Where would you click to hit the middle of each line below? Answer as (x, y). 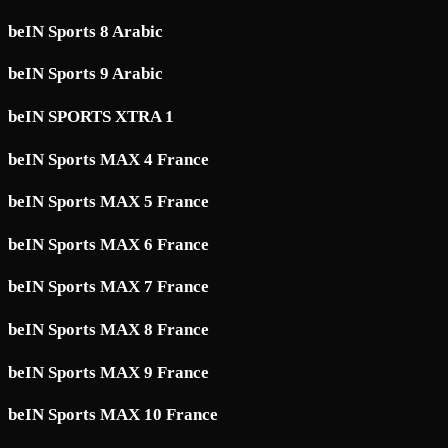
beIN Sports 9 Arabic (85, 74)
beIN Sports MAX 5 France (108, 202)
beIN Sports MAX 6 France (108, 244)
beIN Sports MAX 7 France (108, 287)
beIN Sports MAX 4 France (108, 159)
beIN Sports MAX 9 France (108, 372)
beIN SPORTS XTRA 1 (91, 117)
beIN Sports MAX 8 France (108, 330)
